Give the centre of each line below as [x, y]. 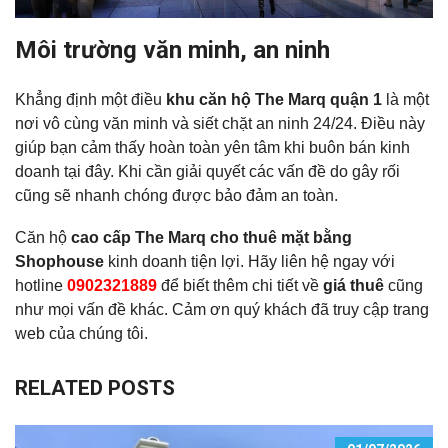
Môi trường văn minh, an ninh [172, 49]
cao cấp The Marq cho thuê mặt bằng [211, 237]
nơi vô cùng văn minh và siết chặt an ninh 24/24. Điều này [220, 123]
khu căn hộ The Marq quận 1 [274, 99]
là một [405, 99]
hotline [41, 285]
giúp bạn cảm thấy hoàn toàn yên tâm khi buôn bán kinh [212, 147]
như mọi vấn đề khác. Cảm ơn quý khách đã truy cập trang [222, 309]
